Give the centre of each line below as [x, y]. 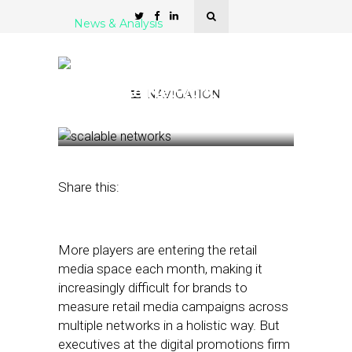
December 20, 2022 [124, 124]
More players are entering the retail [158, 250]
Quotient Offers [134, 54]
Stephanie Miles [233, 124]
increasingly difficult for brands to [153, 288]
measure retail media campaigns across [173, 306]
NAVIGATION [184, 94]
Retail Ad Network [144, 92]
